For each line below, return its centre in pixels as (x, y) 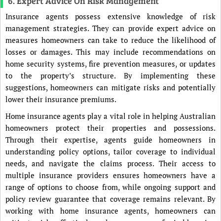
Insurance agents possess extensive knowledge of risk (110, 16)
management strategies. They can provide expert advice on (110, 28)
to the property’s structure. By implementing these (110, 75)
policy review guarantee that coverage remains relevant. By (110, 199)
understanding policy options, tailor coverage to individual (110, 151)
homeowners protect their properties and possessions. (110, 128)
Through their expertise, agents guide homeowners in (110, 140)
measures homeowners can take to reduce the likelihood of (110, 40)
